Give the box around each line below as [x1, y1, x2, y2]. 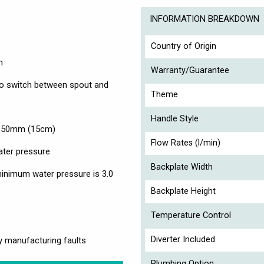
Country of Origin [151, 41, 216, 51]
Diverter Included [151, 234, 215, 245]
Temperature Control [151, 210, 231, 220]
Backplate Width [151, 161, 213, 172]
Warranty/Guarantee [151, 65, 229, 75]
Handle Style [151, 113, 199, 124]
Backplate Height [151, 186, 216, 196]
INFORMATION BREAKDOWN [150, 13, 259, 24]
